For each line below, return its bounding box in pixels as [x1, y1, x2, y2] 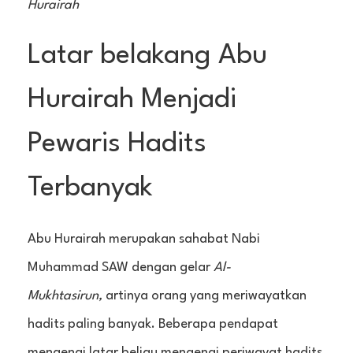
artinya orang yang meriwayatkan [106, 288, 307, 303]
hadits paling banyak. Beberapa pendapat [28, 317, 278, 331]
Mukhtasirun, [28, 288, 106, 303]
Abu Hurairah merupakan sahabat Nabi [28, 232, 260, 246]
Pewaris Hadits [28, 131, 206, 158]
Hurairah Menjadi [28, 87, 236, 114]
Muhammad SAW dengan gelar [28, 260, 214, 274]
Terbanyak [28, 175, 153, 203]
